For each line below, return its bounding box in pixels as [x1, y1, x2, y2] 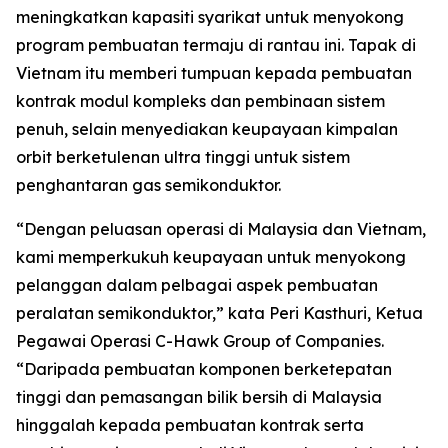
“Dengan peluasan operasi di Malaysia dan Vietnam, [16, 219, 426, 239]
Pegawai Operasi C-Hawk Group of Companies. [16, 331, 384, 351]
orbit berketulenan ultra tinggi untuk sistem [16, 147, 350, 167]
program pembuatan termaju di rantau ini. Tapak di [16, 35, 416, 55]
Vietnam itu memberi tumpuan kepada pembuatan [16, 63, 412, 83]
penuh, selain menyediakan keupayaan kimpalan [16, 119, 398, 139]
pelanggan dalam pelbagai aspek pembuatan [16, 275, 378, 295]
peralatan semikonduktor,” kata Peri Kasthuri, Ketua [16, 303, 423, 323]
